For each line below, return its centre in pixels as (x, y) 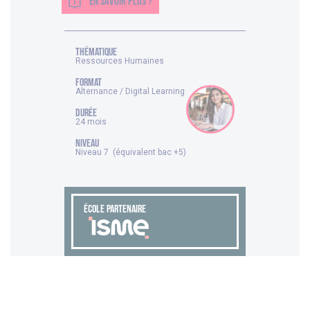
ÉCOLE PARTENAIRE (115, 210)
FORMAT (89, 83)
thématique (96, 53)
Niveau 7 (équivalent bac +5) (131, 153)
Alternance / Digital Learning (130, 92)
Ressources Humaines (120, 61)
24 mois (91, 122)
